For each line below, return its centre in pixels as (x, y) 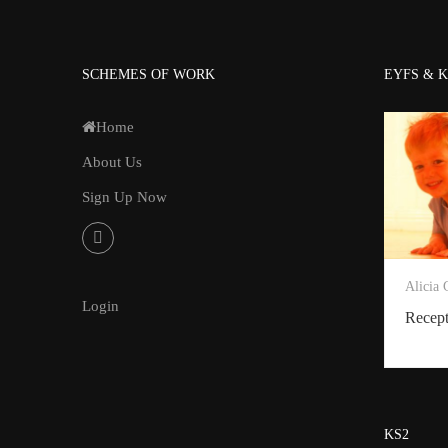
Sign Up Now (125, 196)
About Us (112, 161)
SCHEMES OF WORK (149, 74)
